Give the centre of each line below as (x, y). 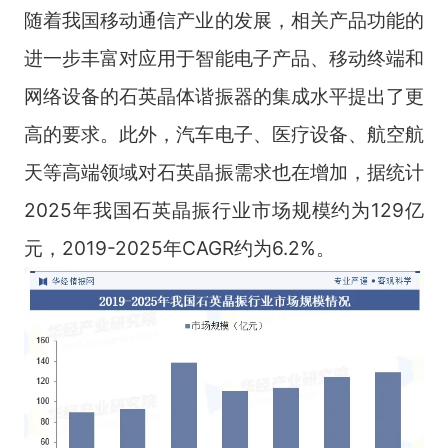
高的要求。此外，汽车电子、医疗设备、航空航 (224, 133)
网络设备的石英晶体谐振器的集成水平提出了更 (224, 95)
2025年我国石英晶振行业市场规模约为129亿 (224, 209)
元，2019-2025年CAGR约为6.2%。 (179, 247)
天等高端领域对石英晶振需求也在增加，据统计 (224, 171)
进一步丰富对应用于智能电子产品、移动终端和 (224, 57)
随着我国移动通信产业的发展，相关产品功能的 (224, 19)
